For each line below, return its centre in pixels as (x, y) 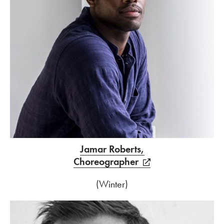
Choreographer (106, 161)
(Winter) (112, 184)
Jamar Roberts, (112, 149)
